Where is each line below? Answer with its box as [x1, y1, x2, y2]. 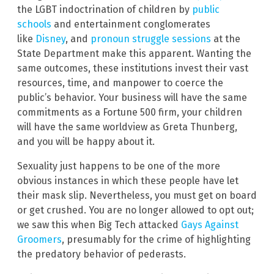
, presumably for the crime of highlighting [62, 234, 251, 246]
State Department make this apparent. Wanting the [17, 48, 251, 60]
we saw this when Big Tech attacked [17, 219, 181, 231]
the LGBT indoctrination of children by [17, 4, 192, 16]
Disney [35, 33, 65, 45]
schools [17, 18, 51, 31]
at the [211, 33, 240, 45]
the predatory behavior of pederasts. [17, 248, 186, 261]
